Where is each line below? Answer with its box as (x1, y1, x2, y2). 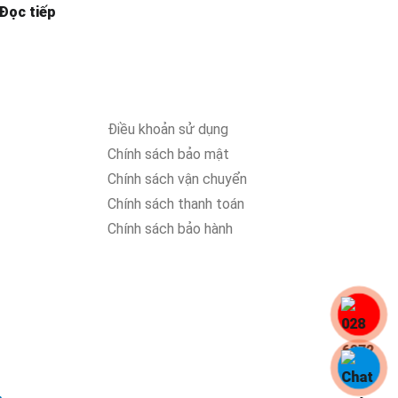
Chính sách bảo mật (107, 145, 229, 163)
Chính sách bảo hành (107, 219, 233, 237)
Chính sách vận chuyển (107, 170, 247, 187)
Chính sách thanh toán (107, 195, 244, 212)
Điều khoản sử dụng (107, 120, 228, 138)
